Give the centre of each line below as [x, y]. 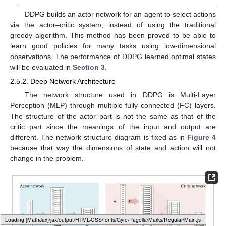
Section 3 [89, 67]
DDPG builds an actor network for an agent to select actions [120, 14]
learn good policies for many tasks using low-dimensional [113, 46]
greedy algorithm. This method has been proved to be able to [113, 35]
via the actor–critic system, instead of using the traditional [113, 24]
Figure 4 [202, 137]
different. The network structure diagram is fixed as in [99, 137]
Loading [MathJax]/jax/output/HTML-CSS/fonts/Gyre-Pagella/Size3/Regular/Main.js [102, 220]
